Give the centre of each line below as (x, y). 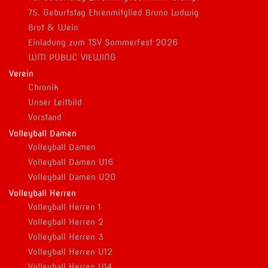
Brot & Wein (53, 28)
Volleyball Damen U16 (71, 162)
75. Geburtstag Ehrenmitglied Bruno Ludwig (113, 13)
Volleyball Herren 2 (66, 222)
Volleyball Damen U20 (72, 177)
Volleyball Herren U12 (70, 252)
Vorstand (45, 118)
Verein (21, 74)
